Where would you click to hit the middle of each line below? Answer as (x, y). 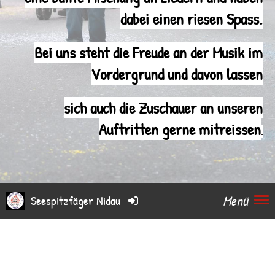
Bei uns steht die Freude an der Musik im (149, 52)
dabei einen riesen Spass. (192, 19)
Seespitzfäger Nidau (76, 200)
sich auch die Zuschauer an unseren (163, 108)
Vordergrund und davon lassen (177, 74)
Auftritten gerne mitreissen (180, 129)
